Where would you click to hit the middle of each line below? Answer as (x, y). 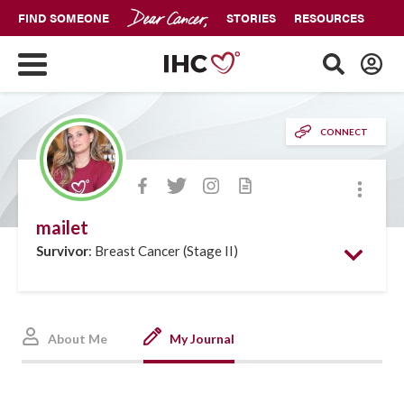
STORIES (251, 18)
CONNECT (344, 132)
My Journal (201, 338)
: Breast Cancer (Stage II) (163, 251)
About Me (76, 338)
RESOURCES (329, 18)
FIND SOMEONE (64, 18)
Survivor (62, 251)
